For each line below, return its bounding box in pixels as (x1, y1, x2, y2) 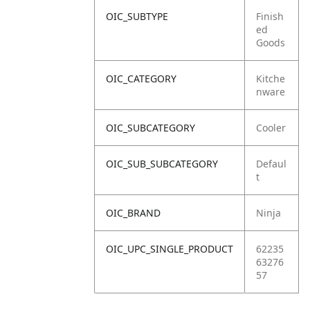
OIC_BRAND (106, 206, 161, 219)
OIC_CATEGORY (106, 72, 176, 85)
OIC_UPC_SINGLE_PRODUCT (106, 242, 233, 255)
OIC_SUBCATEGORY (106, 121, 195, 134)
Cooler (256, 121, 286, 134)
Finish (256, 10, 284, 23)
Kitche (256, 72, 285, 85)
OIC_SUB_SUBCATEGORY (106, 157, 218, 170)
